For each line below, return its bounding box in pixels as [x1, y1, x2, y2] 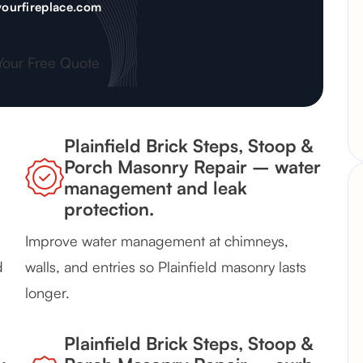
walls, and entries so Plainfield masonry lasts [25, 258, 306, 276]
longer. [25, 284, 70, 302]
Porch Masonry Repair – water [64, 156, 321, 178]
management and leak [64, 177, 247, 199]
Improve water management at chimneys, [25, 232, 288, 250]
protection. [64, 198, 154, 220]
